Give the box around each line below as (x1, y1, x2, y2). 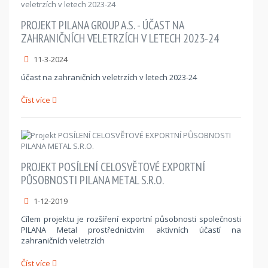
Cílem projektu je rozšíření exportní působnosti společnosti (21, 213, 241, 224)
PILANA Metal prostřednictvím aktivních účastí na (21, 224, 241, 235)
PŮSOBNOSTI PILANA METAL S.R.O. (21, 172, 164, 188)
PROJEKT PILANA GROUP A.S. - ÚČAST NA (21, 17, 184, 33)
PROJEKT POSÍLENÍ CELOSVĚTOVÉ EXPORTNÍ (21, 159, 205, 175)
